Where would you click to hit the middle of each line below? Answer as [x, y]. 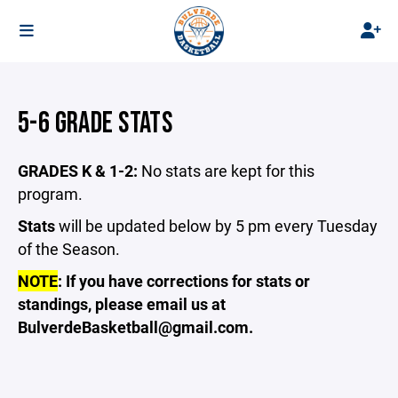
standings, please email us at [122, 304]
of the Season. [71, 249]
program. [50, 194]
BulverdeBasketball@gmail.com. [135, 327]
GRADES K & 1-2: [80, 171]
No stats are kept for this [228, 171]
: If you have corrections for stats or [184, 281]
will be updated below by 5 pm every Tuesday [218, 226]
